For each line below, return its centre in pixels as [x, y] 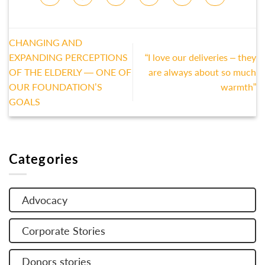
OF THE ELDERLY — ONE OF [70, 72]
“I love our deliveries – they [201, 57]
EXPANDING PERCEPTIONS [68, 57]
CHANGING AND [46, 43]
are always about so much [202, 72]
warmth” [238, 87]
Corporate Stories [64, 231]
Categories [44, 159]
